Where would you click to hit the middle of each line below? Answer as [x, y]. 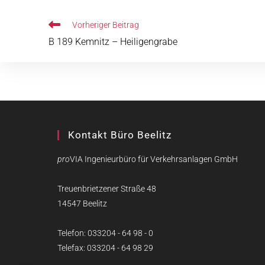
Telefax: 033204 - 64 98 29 [105, 248]
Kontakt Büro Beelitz [120, 135]
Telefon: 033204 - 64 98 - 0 [105, 233]
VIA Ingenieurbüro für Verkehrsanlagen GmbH [154, 159]
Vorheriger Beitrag [106, 25]
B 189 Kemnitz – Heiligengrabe [113, 42]
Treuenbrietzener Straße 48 [107, 189]
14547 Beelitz [82, 203]
